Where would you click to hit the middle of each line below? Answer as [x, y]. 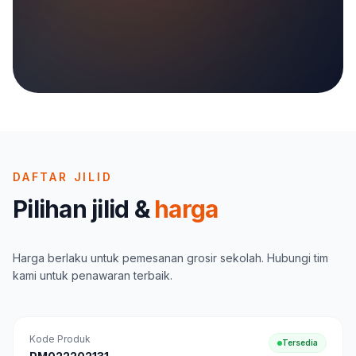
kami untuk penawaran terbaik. [93, 275]
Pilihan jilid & [83, 209]
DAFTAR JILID [63, 177]
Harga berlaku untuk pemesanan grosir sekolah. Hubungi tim [170, 258]
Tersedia [300, 342]
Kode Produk [60, 339]
